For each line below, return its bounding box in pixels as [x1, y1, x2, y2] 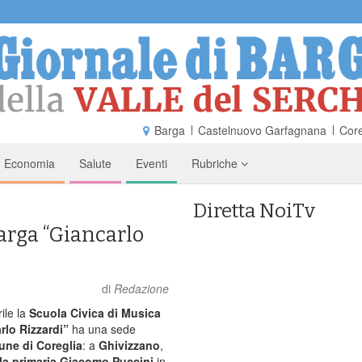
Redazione [114, 280, 169, 297]
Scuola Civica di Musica [29, 304, 161, 321]
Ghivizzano [99, 336, 160, 353]
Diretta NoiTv [193, 199, 315, 222]
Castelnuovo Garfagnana [198, 121, 326, 138]
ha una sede [69, 320, 136, 337]
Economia [4, 154, 55, 171]
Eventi [136, 154, 167, 171]
